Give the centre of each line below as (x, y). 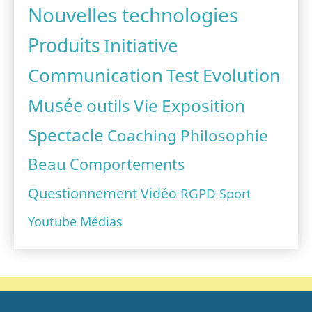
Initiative (141, 46)
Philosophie (224, 136)
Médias (101, 222)
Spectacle (66, 135)
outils (108, 106)
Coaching (142, 136)
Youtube (52, 222)
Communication (95, 76)
